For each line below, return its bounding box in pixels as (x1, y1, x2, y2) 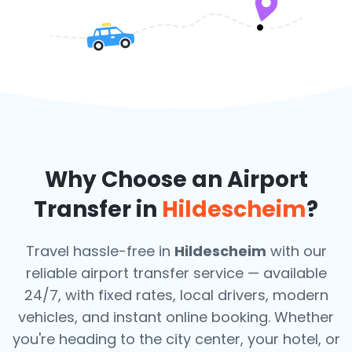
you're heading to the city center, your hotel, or (12, 329, 340, 349)
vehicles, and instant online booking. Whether (18, 307, 334, 327)
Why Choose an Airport (44, 164, 308, 195)
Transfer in (34, 194, 162, 225)
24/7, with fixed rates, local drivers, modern (24, 285, 328, 305)
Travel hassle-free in (25, 241, 174, 261)
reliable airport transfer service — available (25, 263, 327, 283)
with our (266, 241, 327, 261)
